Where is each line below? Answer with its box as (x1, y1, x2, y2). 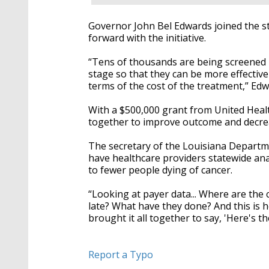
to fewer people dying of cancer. (88, 163, 232, 177)
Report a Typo (88, 248, 153, 262)
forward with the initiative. (88, 31, 206, 45)
